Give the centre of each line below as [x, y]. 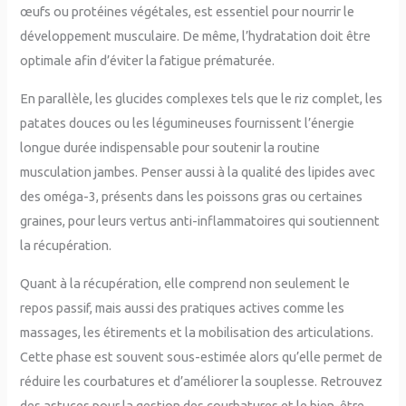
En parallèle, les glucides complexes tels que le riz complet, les [202, 98]
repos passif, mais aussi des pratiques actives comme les [183, 307]
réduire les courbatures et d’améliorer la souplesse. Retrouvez [202, 381]
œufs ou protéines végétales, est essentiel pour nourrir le [188, 12]
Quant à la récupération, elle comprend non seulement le [185, 283]
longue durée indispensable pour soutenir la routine [170, 147]
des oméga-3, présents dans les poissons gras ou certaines [192, 196]
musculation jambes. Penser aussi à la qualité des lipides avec [198, 171]
